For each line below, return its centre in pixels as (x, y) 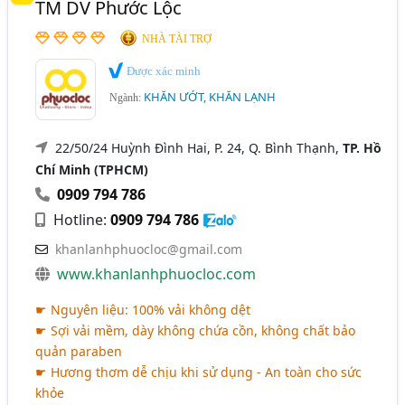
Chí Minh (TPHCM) (92, 169)
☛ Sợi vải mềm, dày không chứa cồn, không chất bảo (196, 330)
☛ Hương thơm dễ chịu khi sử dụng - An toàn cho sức (199, 372)
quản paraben (79, 351)
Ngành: (127, 98)
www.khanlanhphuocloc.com (157, 273)
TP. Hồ (363, 147)
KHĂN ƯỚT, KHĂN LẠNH (210, 97)
